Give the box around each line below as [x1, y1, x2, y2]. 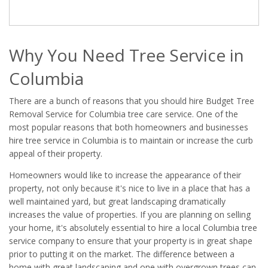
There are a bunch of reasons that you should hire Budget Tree [9, 95, 254, 107]
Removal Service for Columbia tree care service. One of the [9, 108, 238, 120]
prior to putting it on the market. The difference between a [9, 248, 234, 260]
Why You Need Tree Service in [9, 44, 244, 67]
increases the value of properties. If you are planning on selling [9, 209, 251, 221]
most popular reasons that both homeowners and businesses [9, 121, 248, 133]
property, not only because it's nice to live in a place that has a [9, 182, 250, 194]
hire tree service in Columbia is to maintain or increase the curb [9, 135, 253, 147]
